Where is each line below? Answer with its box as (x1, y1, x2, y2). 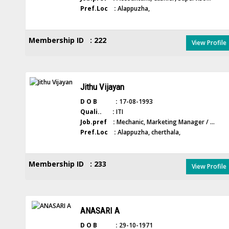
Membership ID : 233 (28, 159, 106, 169)
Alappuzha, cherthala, (116, 128, 180, 136)
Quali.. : (80, 107, 114, 116)
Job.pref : (80, 118, 115, 126)
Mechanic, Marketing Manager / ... (114, 118, 215, 126)
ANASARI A (80, 205, 120, 216)
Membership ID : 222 (28, 35, 106, 45)
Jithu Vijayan (80, 82, 124, 92)
